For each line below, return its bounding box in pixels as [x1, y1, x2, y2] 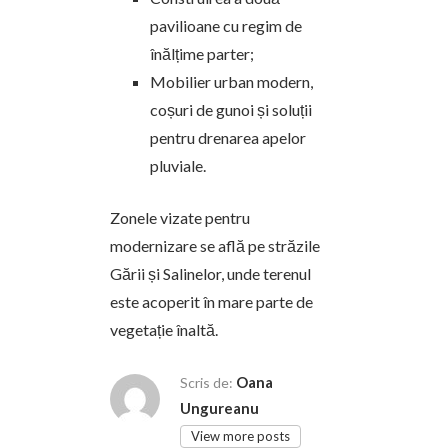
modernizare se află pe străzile [110, 236, 320, 255]
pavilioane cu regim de [150, 16, 302, 35]
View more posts [191, 428, 290, 444]
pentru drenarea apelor [150, 128, 306, 147]
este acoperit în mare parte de [110, 292, 313, 311]
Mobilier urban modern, [150, 72, 313, 91]
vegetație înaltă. [110, 320, 218, 339]
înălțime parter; [150, 44, 254, 63]
